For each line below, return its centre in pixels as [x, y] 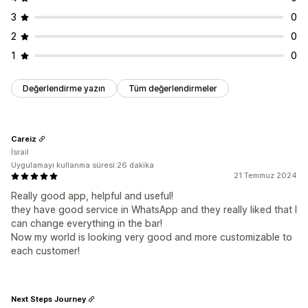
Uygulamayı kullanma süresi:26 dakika [82, 165]
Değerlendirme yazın [64, 89]
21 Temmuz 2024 [265, 176]
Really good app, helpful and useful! [92, 196]
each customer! [45, 251]
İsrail [20, 152]
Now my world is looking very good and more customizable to [152, 237]
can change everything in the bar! [87, 223]
